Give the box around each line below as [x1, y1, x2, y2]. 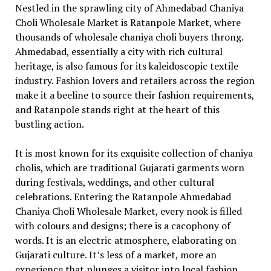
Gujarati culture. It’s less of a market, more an [15, 248, 217, 261]
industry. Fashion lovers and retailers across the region [15, 74, 255, 87]
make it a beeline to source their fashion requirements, [15, 88, 254, 102]
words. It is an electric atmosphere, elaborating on [15, 233, 237, 247]
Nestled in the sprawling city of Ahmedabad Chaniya [15, 1, 244, 15]
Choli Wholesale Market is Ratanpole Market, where [15, 16, 241, 29]
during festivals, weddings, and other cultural [15, 175, 214, 189]
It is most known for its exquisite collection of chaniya [15, 146, 253, 160]
